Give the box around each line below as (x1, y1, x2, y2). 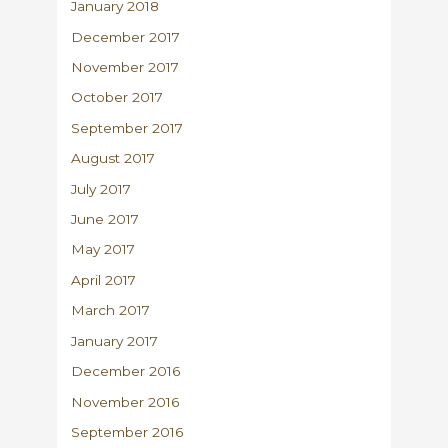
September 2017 (71, 119, 184, 136)
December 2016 (71, 363, 181, 380)
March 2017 (71, 302, 151, 319)
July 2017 (71, 180, 132, 197)
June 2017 (71, 211, 140, 228)
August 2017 (71, 150, 156, 167)
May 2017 (71, 241, 136, 258)
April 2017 (71, 271, 137, 288)
